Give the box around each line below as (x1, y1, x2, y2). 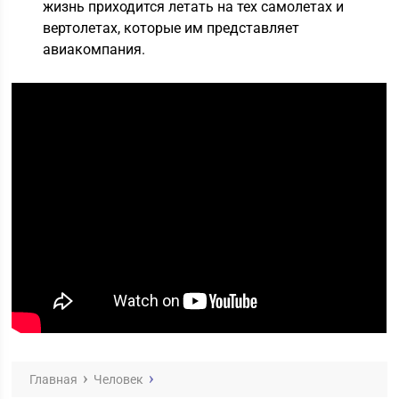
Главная (29, 372, 78, 387)
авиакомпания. (43, 41, 146, 58)
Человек (94, 372, 144, 387)
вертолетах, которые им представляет (43, 20, 300, 37)
